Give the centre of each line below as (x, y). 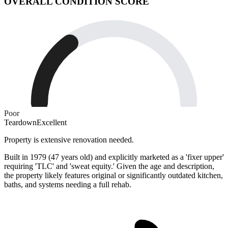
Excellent (52, 123)
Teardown (20, 123)
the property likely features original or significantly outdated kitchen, (113, 176)
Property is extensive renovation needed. (69, 140)
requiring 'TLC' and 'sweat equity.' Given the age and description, (109, 166)
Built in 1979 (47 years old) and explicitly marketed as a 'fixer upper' (114, 157)
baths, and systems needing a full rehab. (68, 185)
